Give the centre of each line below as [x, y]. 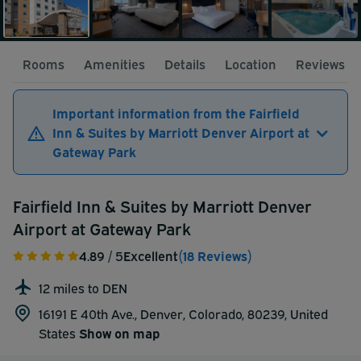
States [59, 333]
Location [251, 64]
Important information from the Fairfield [176, 113]
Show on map [120, 333]
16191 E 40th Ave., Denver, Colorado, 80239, [164, 314]
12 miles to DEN [83, 288]
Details [185, 64]
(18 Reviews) [215, 256]
